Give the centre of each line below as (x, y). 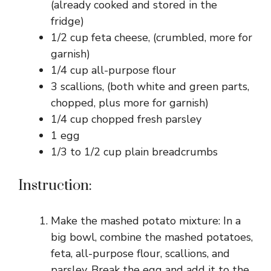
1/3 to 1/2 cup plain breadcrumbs (134, 152)
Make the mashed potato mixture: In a (146, 220)
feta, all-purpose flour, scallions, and (140, 253)
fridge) (67, 21)
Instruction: (55, 185)
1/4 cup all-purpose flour (113, 70)
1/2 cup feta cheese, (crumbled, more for (152, 37)
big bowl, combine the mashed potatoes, (152, 237)
